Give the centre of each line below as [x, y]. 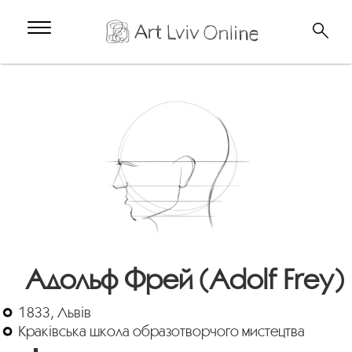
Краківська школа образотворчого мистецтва [162, 330]
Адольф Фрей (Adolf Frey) [184, 279]
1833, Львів [55, 312]
